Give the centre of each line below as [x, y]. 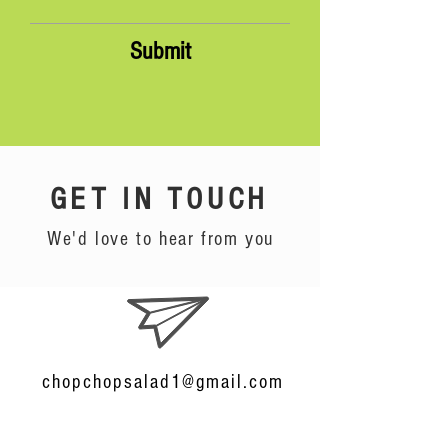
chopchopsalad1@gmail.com [163, 382]
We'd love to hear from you [160, 239]
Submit [160, 51]
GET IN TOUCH [159, 199]
